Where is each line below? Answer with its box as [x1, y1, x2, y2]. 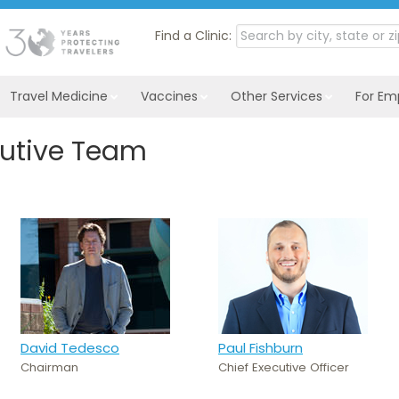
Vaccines [141, 87, 198, 105]
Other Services [231, 87, 322, 105]
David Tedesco [20, 338, 119, 357]
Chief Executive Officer [218, 359, 349, 376]
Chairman [20, 359, 78, 376]
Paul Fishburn [218, 338, 303, 357]
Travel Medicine [10, 87, 108, 105]
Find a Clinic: [154, 27, 232, 45]
